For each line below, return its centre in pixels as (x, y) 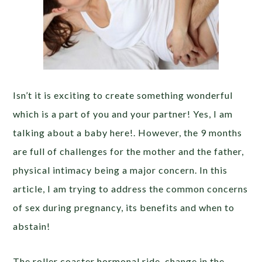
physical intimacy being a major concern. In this (120, 170)
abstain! (32, 226)
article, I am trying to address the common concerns (131, 189)
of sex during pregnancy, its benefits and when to (124, 207)
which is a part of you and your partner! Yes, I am (123, 114)
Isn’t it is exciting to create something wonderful (123, 95)
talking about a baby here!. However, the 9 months (128, 132)
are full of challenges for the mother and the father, (129, 151)
